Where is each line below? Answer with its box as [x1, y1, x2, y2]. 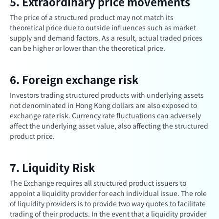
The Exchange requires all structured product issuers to [10, 178, 186, 188]
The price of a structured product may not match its [10, 12, 174, 22]
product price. [10, 131, 55, 141]
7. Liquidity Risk [10, 159, 95, 175]
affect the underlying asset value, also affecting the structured [10, 121, 208, 131]
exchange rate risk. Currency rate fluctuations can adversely [10, 110, 201, 120]
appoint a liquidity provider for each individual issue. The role [10, 188, 207, 198]
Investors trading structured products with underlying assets [10, 90, 204, 100]
